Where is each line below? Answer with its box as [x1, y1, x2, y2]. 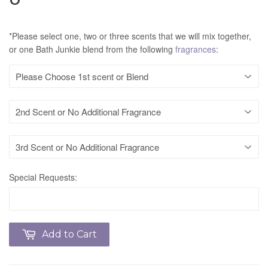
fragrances [175, 42, 216, 55]
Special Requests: [9, 170, 77, 183]
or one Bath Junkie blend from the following [9, 42, 175, 55]
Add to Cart [42, 228, 97, 240]
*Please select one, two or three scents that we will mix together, [9, 29, 251, 42]
